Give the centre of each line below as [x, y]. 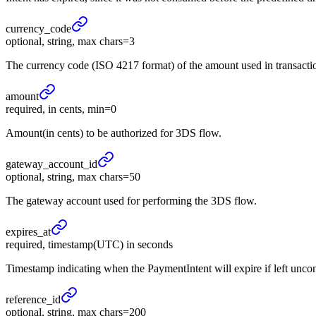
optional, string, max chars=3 [70, 42]
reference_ [29, 300]
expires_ [24, 232]
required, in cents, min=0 [61, 109]
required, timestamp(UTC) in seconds [89, 245]
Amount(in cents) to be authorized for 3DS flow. [114, 133]
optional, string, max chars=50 [73, 177]
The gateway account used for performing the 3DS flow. [131, 201]
